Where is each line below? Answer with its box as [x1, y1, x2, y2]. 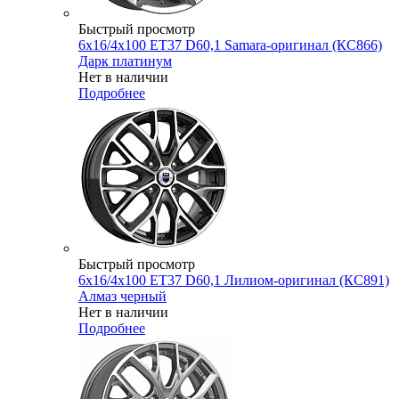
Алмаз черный [78, 289, 167, 305]
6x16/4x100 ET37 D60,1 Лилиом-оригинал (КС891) [78, 273, 389, 289]
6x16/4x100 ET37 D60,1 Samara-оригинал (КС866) [78, 37, 382, 53]
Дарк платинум [78, 53, 172, 69]
